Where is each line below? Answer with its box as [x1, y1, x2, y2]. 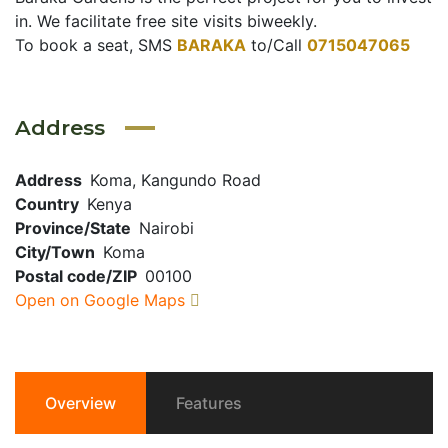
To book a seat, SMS [15, 35, 177, 55]
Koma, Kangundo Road [90, 170, 261, 190]
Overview [45, 393, 116, 413]
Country [15, 194, 79, 214]
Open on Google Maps [15, 290, 190, 310]
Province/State [15, 218, 131, 238]
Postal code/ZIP [15, 266, 137, 286]
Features [176, 393, 242, 413]
